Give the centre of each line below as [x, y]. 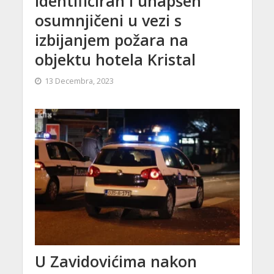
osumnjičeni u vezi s [108, 20]
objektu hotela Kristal [115, 59]
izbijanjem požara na [111, 39]
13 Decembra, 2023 [79, 81]
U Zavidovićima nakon [116, 261]
